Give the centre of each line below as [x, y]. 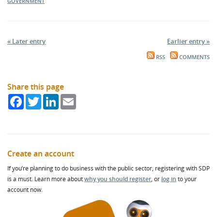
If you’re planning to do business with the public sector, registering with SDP [108, 168]
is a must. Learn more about [46, 179]
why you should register [118, 179]
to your [186, 179]
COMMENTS [194, 57]
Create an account [41, 154]
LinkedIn [71, 98]
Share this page [36, 87]
